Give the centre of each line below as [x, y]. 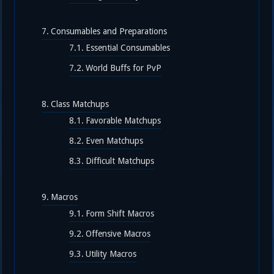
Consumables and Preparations [109, 31]
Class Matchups [80, 104]
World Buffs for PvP [124, 68]
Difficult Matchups [120, 161]
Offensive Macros [118, 234]
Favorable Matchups [124, 120]
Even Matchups [115, 141]
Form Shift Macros [120, 213]
